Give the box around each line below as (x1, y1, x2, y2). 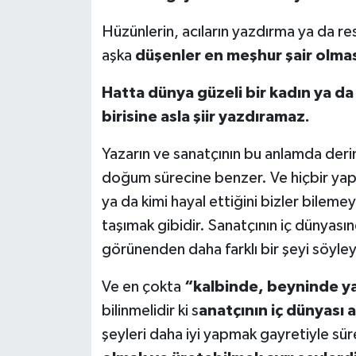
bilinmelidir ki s (101, 302, 199, 319)
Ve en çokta (101, 278, 184, 295)
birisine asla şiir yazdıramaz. (101, 108, 310, 125)
